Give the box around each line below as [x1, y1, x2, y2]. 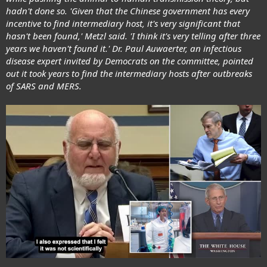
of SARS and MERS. [6, 79, 82, 92]
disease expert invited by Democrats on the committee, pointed [6, 54, 253, 67]
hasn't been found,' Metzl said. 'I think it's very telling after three [6, 29, 260, 42]
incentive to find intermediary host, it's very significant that [6, 17, 240, 29]
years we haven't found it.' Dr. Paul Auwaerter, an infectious [6, 42, 241, 54]
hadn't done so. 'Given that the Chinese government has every [6, 4, 250, 17]
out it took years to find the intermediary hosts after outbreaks [6, 67, 252, 79]
